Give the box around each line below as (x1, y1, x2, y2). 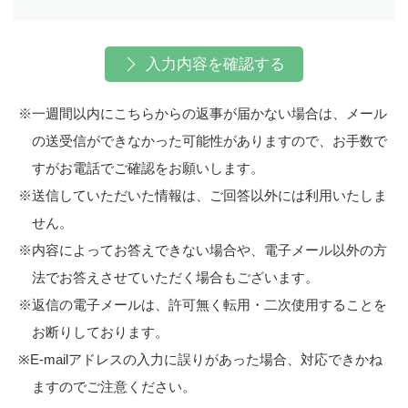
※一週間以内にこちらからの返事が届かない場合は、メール (18, 106, 387, 121)
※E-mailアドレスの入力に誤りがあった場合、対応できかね (18, 352, 382, 367)
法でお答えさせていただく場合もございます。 (32, 270, 319, 285)
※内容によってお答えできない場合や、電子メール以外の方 (18, 242, 387, 258)
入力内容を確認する (146, 56, 285, 73)
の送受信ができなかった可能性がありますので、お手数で (32, 133, 387, 148)
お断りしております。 (32, 324, 168, 340)
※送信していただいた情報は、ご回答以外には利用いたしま (18, 188, 387, 203)
